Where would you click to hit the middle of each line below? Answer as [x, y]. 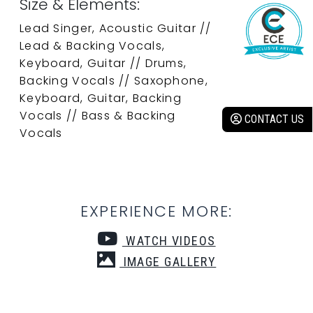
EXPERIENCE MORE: [156, 211]
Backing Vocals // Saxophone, [114, 80]
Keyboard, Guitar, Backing [101, 98]
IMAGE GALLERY [168, 261]
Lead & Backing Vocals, [93, 45]
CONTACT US [273, 119]
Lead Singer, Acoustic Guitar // [116, 28]
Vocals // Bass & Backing [98, 115]
